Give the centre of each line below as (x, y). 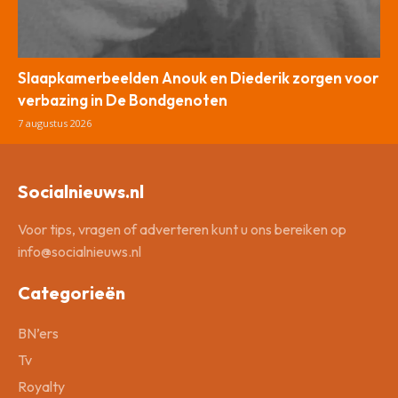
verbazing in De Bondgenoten (123, 99)
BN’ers (38, 333)
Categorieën (72, 292)
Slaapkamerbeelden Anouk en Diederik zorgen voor (198, 77)
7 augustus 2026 (55, 123)
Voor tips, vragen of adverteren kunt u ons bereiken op (182, 229)
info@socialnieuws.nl (80, 251)
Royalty (41, 386)
